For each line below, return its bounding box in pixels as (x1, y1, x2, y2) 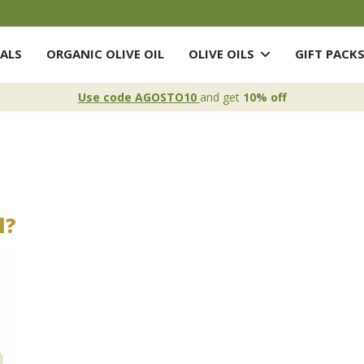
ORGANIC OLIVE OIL (45, 45, 164, 63)
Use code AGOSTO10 (77, 89, 197, 105)
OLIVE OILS (188, 45, 258, 63)
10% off (242, 89, 287, 105)
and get (199, 89, 243, 105)
